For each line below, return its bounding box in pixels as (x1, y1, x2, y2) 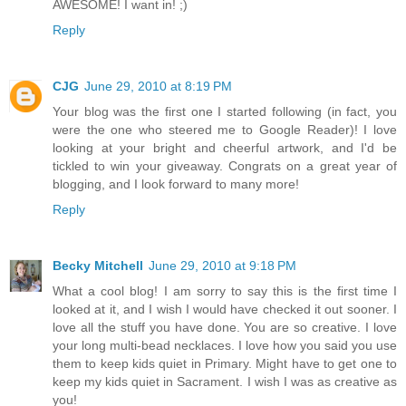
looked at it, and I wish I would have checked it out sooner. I (53, 301, 397, 316)
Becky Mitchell (53, 257, 143, 273)
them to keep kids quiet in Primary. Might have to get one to (53, 355, 397, 371)
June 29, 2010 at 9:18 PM (149, 257, 296, 273)
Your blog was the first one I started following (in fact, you (53, 103, 397, 119)
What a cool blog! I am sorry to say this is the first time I (53, 283, 397, 298)
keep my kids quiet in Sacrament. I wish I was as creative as (53, 373, 397, 389)
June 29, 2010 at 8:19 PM (84, 78, 232, 93)
